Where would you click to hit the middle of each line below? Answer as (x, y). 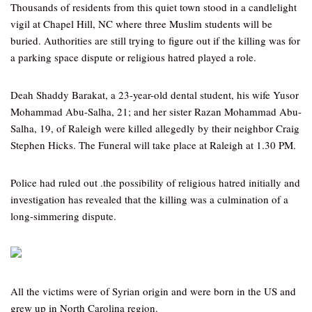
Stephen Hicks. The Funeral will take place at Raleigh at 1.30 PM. (153, 145)
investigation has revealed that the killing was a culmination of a (149, 199)
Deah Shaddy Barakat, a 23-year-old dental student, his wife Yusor (155, 95)
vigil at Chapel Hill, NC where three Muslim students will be (141, 24)
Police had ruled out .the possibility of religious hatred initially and (155, 182)
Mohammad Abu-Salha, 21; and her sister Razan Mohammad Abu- (156, 111)
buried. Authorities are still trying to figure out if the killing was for (155, 40)
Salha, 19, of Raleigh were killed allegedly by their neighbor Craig (155, 128)
